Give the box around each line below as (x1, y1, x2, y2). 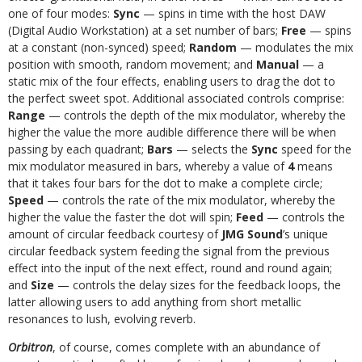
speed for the (281, 141, 351, 157)
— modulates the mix (240, 40, 353, 55)
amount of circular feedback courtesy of (8, 226, 221, 242)
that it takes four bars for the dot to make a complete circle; (8, 175, 322, 191)
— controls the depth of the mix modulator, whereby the (48, 107, 346, 123)
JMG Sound (221, 226, 283, 242)
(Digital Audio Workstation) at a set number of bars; (8, 23, 281, 38)
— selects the (176, 141, 251, 157)
